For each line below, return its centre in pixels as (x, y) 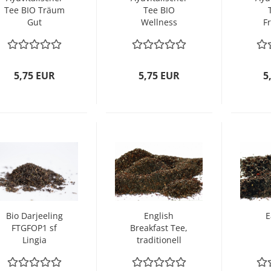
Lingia (34, 240)
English (159, 216)
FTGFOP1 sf (34, 228)
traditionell (159, 240)
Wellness (159, 22)
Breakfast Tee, (159, 228)
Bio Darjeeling (34, 216)
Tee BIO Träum (34, 10)
